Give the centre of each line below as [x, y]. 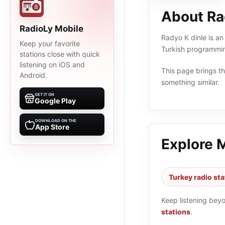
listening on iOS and [52, 65]
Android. [33, 75]
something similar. [190, 82]
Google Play [55, 101]
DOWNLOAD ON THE [56, 121]
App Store [52, 127]
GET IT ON [44, 94]
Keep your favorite [50, 43]
